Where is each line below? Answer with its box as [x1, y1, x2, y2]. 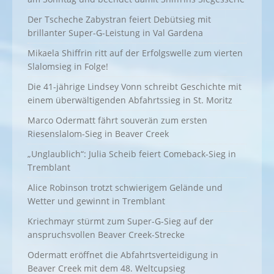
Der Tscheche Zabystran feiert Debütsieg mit [28, 13, 211, 26]
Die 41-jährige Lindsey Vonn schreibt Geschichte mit [28, 81, 242, 93]
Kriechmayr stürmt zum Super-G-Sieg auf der [28, 215, 213, 228]
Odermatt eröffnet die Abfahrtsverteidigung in [28, 249, 218, 261]
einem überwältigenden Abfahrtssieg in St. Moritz [28, 94, 232, 106]
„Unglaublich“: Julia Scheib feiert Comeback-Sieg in [28, 148, 236, 160]
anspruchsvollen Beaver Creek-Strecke [28, 229, 185, 241]
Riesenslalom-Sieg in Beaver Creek [28, 128, 169, 140]
